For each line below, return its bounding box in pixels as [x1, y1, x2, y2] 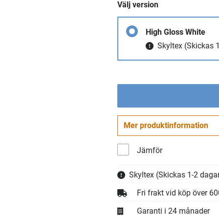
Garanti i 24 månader [137, 206, 210, 216]
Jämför [137, 146, 162, 155]
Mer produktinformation [124, 121, 208, 130]
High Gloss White [146, 27, 205, 37]
